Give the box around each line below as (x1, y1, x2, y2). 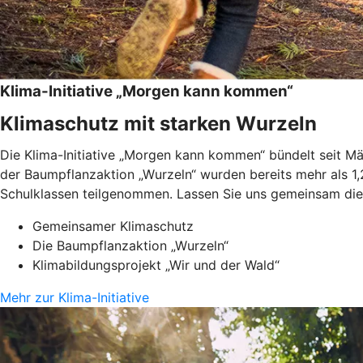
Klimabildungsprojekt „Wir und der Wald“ (32, 256, 280, 273)
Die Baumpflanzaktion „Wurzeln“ (32, 237, 228, 254)
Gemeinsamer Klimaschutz (32, 217, 194, 234)
